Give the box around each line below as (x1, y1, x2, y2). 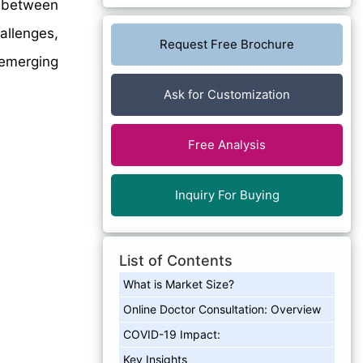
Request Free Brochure (160, 36, 294, 52)
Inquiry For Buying (174, 186, 280, 203)
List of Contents (119, 251, 233, 269)
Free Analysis (188, 136, 266, 152)
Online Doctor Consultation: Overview (123, 301, 321, 316)
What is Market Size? (123, 276, 234, 291)
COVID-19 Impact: (123, 327, 220, 341)
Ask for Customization (164, 86, 290, 102)
